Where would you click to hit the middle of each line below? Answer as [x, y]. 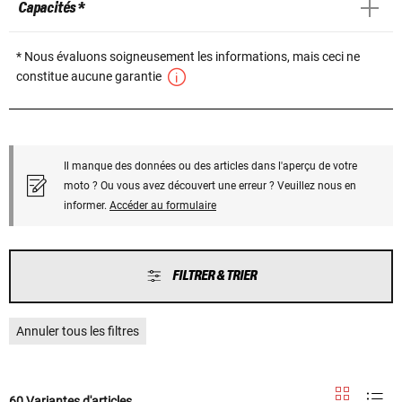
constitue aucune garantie [90, 76]
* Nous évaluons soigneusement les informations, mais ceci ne [188, 56]
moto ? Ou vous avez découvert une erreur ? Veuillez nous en [210, 185]
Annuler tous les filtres [78, 331]
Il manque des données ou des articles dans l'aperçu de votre [210, 166]
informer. [87, 205]
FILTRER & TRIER [214, 275]
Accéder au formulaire [163, 205]
